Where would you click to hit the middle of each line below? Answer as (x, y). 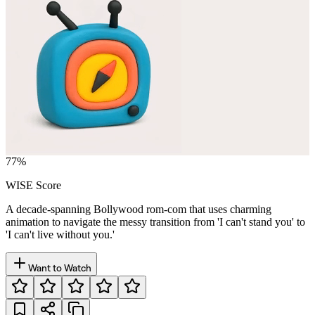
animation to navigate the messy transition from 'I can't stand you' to (155, 221)
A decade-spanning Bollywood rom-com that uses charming (139, 209)
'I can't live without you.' (60, 234)
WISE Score (33, 185)
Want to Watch (60, 267)
